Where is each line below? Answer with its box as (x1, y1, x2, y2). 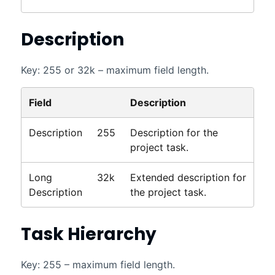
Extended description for (130, 171, 246, 184)
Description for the (130, 126, 218, 139)
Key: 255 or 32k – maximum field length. (20, 63, 209, 76)
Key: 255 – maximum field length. (20, 258, 175, 271)
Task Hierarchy (20, 222, 157, 247)
